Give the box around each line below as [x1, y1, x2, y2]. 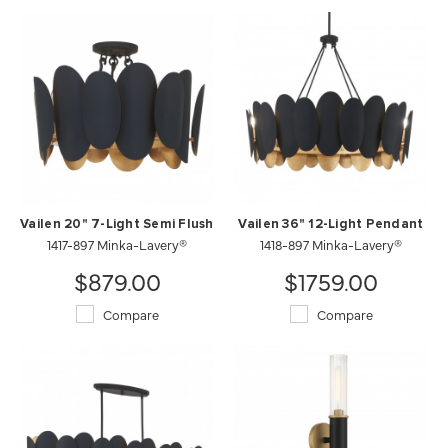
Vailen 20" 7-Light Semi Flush [20, 217, 214, 231]
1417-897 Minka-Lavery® [47, 234, 187, 253]
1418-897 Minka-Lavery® [260, 234, 402, 253]
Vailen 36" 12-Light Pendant [238, 217, 424, 231]
